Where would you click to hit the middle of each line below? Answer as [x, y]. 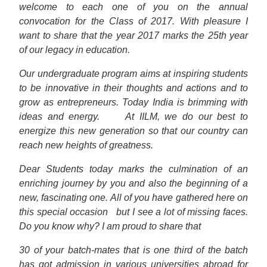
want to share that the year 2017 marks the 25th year [133, 35]
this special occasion [64, 212]
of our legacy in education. [74, 50]
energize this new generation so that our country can [133, 131]
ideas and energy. [60, 117]
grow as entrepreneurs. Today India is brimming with [133, 102]
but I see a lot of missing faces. [182, 212]
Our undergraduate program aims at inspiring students [133, 74]
